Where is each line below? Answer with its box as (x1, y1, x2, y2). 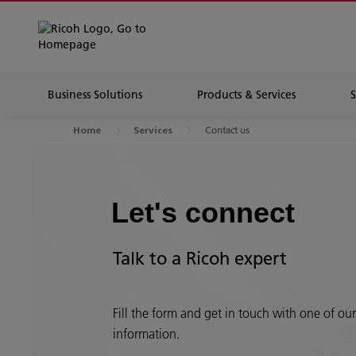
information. (113, 326, 180, 342)
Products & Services (197, 87, 296, 102)
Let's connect (111, 196, 295, 229)
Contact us (205, 124, 250, 136)
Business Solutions (48, 87, 142, 102)
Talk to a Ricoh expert (113, 247, 292, 269)
